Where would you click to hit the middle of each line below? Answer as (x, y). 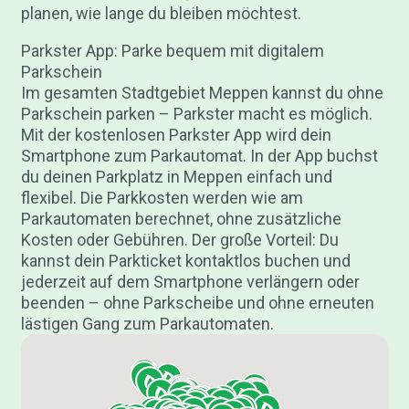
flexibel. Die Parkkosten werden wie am (162, 197)
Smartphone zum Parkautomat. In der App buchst (199, 155)
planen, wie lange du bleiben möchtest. (161, 13)
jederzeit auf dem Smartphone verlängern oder (190, 281)
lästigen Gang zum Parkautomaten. (147, 323)
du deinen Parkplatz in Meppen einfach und (176, 176)
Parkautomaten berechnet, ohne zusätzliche (181, 218)
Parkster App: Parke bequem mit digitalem (172, 50)
